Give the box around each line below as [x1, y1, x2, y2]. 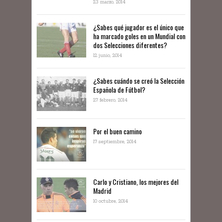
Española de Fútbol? [93, 84, 145, 95]
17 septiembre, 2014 [93, 139, 136, 146]
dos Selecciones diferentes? [93, 40, 167, 51]
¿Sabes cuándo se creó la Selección [93, 75, 184, 86]
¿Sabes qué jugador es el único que [93, 22, 184, 33]
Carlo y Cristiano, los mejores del [93, 176, 178, 187]
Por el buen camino [93, 126, 142, 137]
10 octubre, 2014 [93, 198, 128, 205]
